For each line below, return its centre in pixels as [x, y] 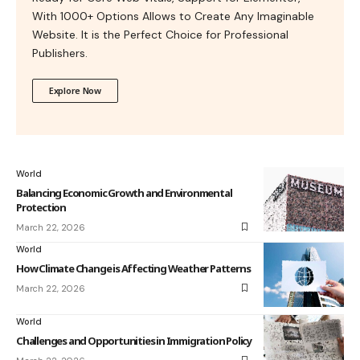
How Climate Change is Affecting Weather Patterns [133, 268]
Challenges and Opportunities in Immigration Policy [134, 340]
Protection [41, 207]
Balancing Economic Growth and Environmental [124, 192]
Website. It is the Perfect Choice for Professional [160, 34]
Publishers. [60, 53]
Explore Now [75, 90]
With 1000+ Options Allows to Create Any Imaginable [173, 16]
